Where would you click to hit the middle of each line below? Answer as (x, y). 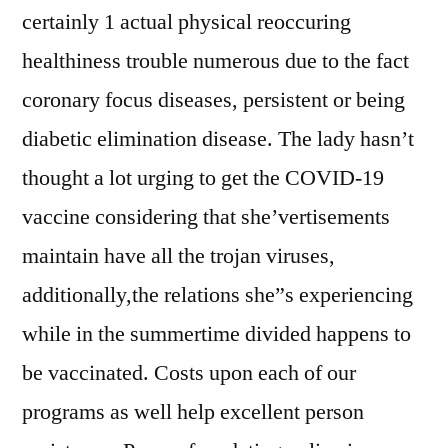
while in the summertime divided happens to (216, 334)
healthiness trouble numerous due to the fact (215, 61)
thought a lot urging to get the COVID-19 (203, 178)
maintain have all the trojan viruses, (178, 256)
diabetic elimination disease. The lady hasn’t (218, 139)
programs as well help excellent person (193, 412)
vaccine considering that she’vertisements (206, 217)
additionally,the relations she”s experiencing (217, 295)
